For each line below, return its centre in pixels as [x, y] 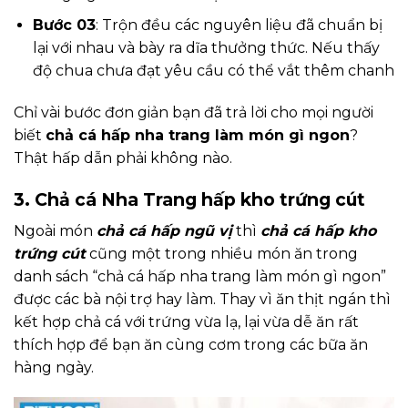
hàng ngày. [54, 367]
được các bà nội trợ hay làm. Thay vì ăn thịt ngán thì [202, 299]
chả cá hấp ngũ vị [164, 230]
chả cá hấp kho [318, 230]
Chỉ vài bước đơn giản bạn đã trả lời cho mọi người [194, 113]
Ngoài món [55, 230]
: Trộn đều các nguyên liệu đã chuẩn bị [239, 25]
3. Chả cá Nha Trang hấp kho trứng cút [189, 199]
